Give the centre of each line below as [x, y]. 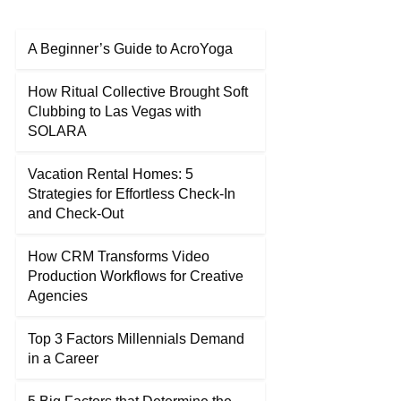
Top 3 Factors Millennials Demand [136, 339]
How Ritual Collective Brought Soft [138, 92]
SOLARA [57, 131]
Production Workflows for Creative [136, 276]
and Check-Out [76, 213]
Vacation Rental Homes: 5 [111, 174]
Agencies [58, 296]
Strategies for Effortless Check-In [132, 194]
